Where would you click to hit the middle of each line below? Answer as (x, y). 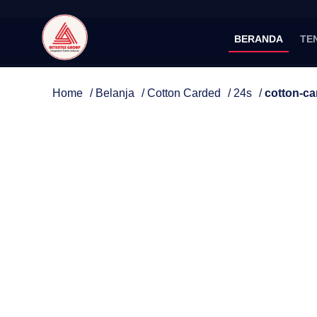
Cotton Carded (184, 93)
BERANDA (259, 39)
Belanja (115, 93)
